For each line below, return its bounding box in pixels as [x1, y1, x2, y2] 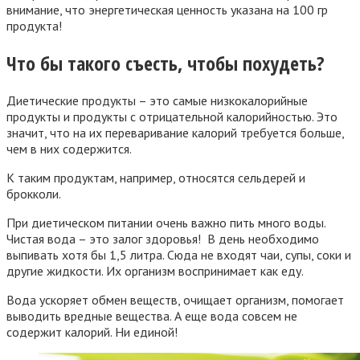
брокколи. [6, 186, 61, 202]
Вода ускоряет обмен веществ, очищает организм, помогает [6, 292, 344, 309]
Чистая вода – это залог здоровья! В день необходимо [6, 231, 319, 247]
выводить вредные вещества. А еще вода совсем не [6, 308, 297, 325]
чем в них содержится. [6, 141, 132, 157]
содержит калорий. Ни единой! [6, 324, 178, 341]
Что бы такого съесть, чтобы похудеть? [6, 50, 325, 77]
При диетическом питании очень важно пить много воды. [6, 215, 325, 231]
